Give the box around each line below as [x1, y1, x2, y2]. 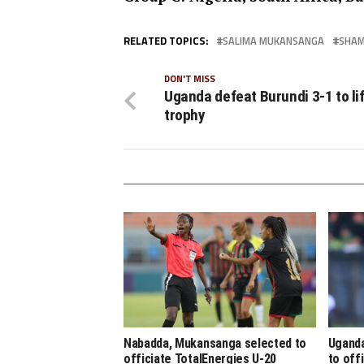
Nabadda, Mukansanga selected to [123, 335, 307, 351]
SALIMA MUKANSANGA [223, 32, 324, 49]
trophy [164, 105, 206, 124]
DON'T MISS [164, 71, 215, 85]
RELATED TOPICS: [123, 32, 208, 49]
